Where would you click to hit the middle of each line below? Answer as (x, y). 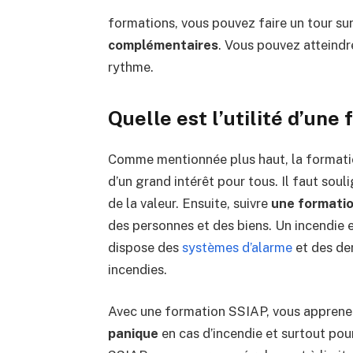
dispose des (145, 247)
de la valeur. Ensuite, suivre (189, 203)
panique (133, 334)
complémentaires (163, 45)
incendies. (137, 269)
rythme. (130, 67)
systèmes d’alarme (237, 247)
